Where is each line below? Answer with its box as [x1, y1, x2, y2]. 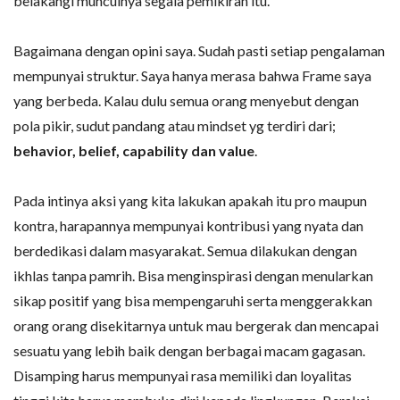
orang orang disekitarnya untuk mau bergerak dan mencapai [13, 317, 379, 334]
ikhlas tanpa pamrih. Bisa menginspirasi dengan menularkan [13, 267, 373, 284]
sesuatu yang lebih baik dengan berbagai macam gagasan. [13, 342, 365, 359]
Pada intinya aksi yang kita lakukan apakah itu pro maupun [13, 192, 367, 209]
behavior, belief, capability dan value [13, 142, 254, 159]
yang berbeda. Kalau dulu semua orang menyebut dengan [13, 92, 359, 109]
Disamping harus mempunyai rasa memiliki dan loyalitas [13, 367, 352, 384]
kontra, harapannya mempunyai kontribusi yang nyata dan [13, 217, 363, 234]
